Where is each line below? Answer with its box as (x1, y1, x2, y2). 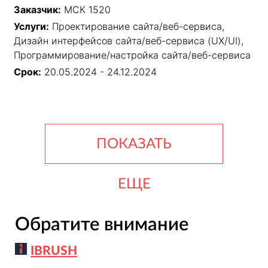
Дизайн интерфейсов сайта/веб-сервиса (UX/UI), (14, 35, 243, 47)
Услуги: (14, 20, 49, 33)
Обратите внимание (14, 215, 188, 234)
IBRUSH (31, 244, 77, 257)
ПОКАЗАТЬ (96, 136, 172, 151)
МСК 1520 (64, 4, 111, 16)
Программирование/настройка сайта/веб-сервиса (14, 49, 251, 62)
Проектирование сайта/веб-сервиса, (52, 20, 224, 33)
